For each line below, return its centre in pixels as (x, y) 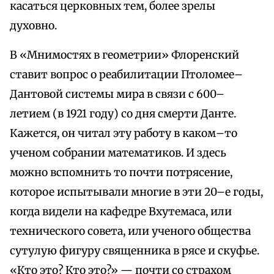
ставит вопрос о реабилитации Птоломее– (126, 75)
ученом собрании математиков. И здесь (118, 153)
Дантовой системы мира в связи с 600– (117, 94)
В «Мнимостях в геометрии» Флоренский (124, 55)
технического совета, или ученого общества (130, 231)
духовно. (33, 26)
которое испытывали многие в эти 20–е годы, (136, 192)
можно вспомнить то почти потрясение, (121, 173)
